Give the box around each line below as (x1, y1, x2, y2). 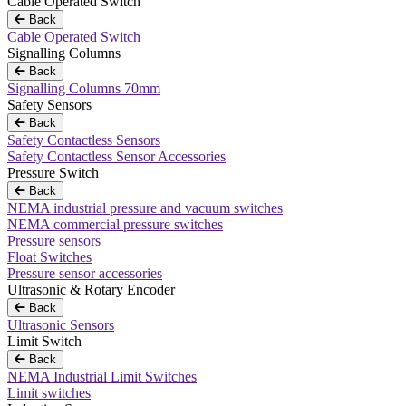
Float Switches (7, 249, 92, 265)
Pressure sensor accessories (7, 266, 162, 281)
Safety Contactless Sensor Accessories (7, 149, 226, 164)
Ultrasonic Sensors (7, 317, 114, 333)
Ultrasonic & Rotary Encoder (7, 282, 175, 297)
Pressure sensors (7, 233, 101, 248)
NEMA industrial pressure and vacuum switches (7, 200, 283, 216)
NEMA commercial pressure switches (7, 217, 223, 232)
